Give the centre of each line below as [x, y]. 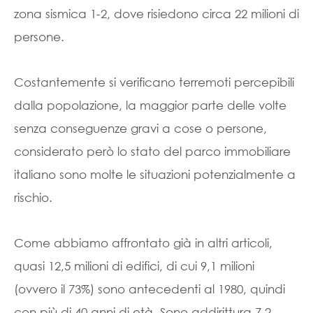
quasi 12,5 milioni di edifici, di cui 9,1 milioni [134, 266]
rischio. [33, 197]
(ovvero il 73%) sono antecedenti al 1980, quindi [150, 289]
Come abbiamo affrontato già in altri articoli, [143, 243]
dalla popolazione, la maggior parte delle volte [150, 105]
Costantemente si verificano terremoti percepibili [154, 82]
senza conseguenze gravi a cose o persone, [140, 128]
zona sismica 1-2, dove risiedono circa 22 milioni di [156, 14]
